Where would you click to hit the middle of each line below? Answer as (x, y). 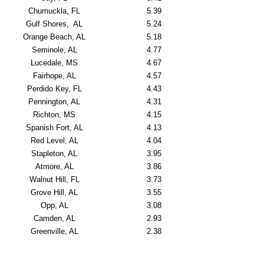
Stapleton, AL (54, 154)
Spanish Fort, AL (54, 128)
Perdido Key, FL (54, 89)
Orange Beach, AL (54, 37)
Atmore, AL (54, 166)
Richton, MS (54, 115)
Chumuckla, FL (54, 11)
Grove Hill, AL (54, 192)
